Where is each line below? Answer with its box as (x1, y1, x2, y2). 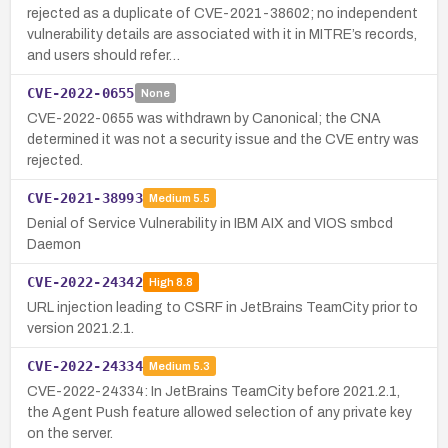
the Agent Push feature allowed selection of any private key (27, 404, 412, 420)
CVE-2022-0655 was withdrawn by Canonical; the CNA (27, 110, 381, 126)
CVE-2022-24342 (27, 273, 143, 290)
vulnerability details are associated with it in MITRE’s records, (27, 26, 417, 42)
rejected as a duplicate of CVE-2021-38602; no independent (27, 5, 418, 21)
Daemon (27, 236, 81, 252)
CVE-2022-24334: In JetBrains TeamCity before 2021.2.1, (27, 383, 400, 399)
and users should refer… (27, 47, 180, 63)
